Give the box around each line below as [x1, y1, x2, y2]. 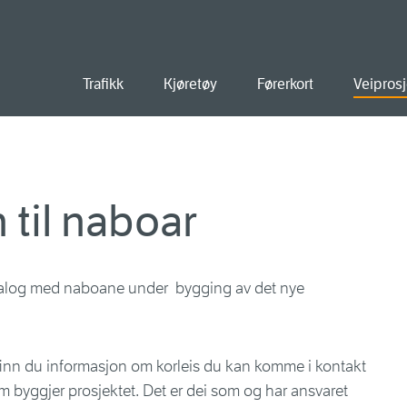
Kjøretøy [164, 75, 217, 93]
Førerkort [257, 75, 313, 93]
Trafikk [83, 75, 124, 93]
